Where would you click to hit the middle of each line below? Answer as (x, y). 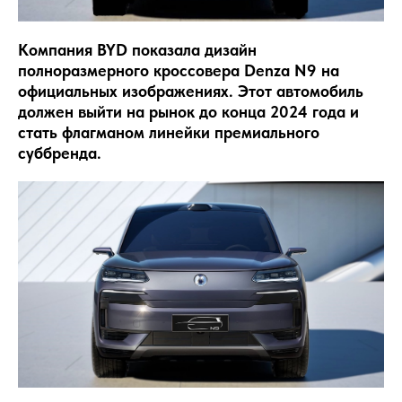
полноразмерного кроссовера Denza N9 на (179, 71)
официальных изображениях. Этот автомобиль (191, 92)
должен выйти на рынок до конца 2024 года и (188, 112)
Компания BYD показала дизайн (137, 50)
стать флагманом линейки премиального (169, 133)
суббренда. (60, 153)
